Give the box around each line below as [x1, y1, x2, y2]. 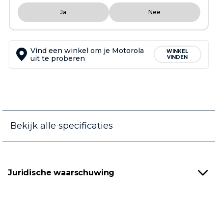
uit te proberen [30, 54, 85, 63]
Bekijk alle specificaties [10, 120, 113, 131]
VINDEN [167, 54, 188, 60]
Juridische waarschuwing [8, 168, 115, 177]
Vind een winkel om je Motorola [30, 46, 144, 55]
